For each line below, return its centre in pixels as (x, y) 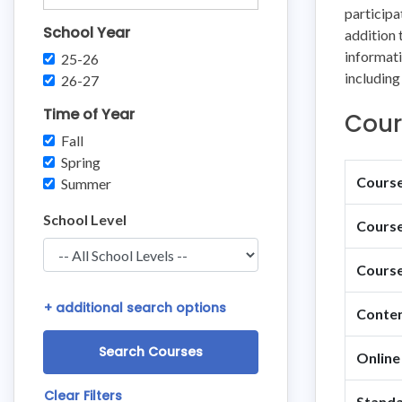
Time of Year (89, 114)
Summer (86, 184)
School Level (85, 219)
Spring (81, 162)
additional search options (141, 308)
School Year (87, 33)
